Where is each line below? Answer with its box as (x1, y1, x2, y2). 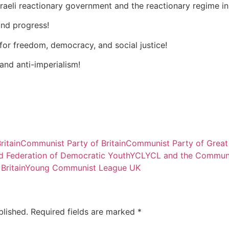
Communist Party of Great (126, 138, 228, 148)
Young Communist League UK (25, 162, 141, 173)
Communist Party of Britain (20, 138, 126, 148)
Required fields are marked (31, 206, 138, 217)
